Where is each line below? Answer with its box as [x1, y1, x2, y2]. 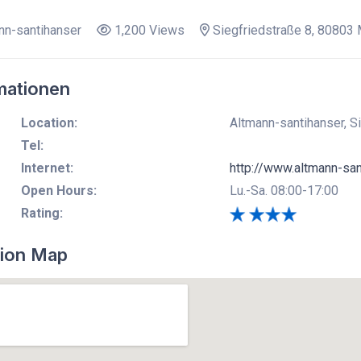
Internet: [20, 160, 73, 176]
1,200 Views [110, 22, 185, 38]
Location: [20, 114, 77, 131]
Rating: [20, 205, 63, 221]
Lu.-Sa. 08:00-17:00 [229, 182, 338, 198]
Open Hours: [20, 182, 97, 198]
